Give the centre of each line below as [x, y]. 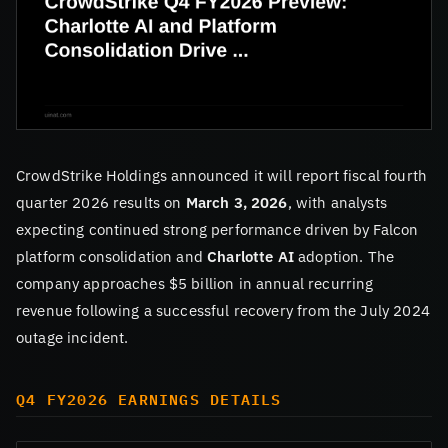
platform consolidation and [112, 255]
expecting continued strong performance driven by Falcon [217, 228]
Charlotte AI [250, 255]
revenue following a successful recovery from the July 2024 [223, 309]
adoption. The [344, 255]
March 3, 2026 [236, 201]
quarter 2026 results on [101, 201]
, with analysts [337, 201]
